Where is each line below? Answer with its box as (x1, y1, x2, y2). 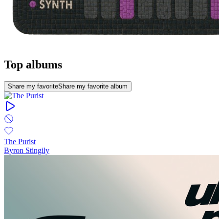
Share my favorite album (58, 82, 128, 90)
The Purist (4, 137, 36, 146)
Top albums (4, 58, 62, 71)
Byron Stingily (4, 146, 49, 154)
